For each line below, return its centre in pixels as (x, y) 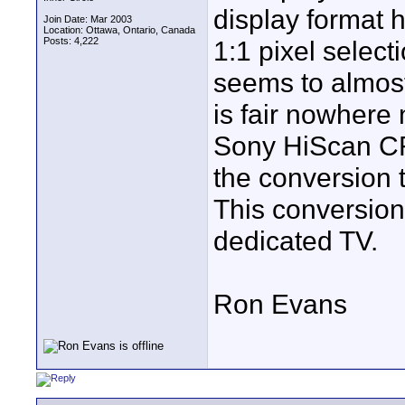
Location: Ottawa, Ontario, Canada (119, 30)
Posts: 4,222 (71, 41)
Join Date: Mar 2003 (88, 19)
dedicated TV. (296, 240)
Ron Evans (280, 304)
